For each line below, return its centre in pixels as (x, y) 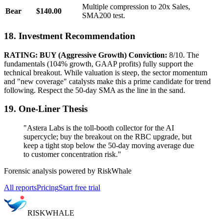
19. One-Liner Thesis (46, 109)
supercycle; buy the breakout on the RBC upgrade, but (108, 137)
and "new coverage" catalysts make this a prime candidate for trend (107, 81)
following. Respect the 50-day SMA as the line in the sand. (95, 90)
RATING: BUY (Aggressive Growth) (65, 55)
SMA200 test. (104, 16)
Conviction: (148, 55)
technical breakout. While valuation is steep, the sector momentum (106, 72)
